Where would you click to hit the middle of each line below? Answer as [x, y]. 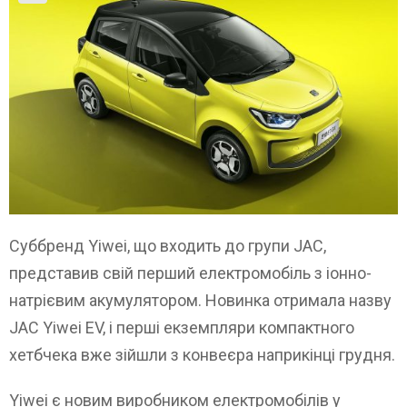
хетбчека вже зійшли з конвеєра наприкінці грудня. [202, 354]
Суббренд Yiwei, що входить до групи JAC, [168, 245]
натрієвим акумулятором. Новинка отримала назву [200, 300]
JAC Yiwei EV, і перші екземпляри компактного [182, 327]
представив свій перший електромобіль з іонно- [190, 273]
